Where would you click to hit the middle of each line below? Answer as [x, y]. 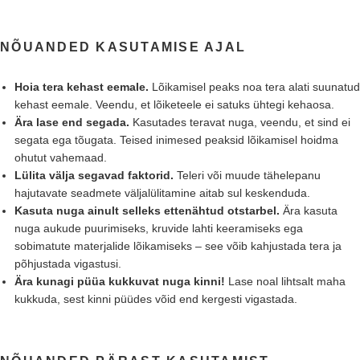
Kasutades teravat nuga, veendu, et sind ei [239, 122]
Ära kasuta [308, 210]
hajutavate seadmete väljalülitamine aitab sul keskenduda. [162, 192]
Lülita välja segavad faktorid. [94, 175]
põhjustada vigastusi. [67, 263]
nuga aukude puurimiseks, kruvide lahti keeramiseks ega [158, 228]
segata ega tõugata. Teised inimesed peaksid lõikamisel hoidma [176, 139]
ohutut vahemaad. [60, 157]
